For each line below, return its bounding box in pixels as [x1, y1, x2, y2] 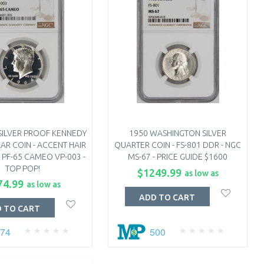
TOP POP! [5, 164, 41, 174]
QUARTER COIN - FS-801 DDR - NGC [114, 140, 242, 150]
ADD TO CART [139, 192, 196, 202]
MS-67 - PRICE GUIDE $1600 [128, 152, 228, 162]
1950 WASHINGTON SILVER [129, 128, 227, 138]
